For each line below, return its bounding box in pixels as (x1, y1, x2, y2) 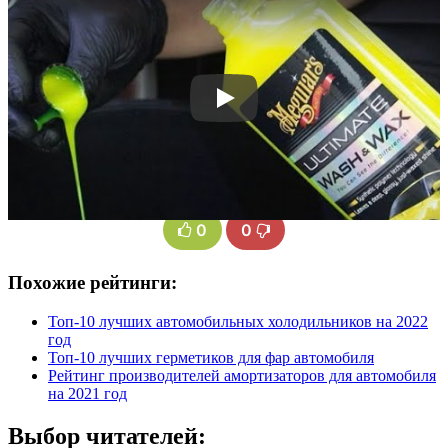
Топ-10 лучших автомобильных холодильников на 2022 (48, 312, 428, 330)
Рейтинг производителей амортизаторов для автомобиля (48, 366, 436, 384)
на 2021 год (48, 384, 127, 402)
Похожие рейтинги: (8, 271, 177, 293)
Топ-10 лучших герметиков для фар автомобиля (48, 348, 374, 366)
